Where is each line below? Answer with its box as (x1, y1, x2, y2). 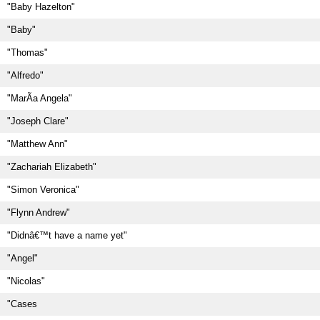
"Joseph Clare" (7, 116, 69, 126)
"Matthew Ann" (7, 139, 68, 149)
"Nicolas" (7, 276, 45, 286)
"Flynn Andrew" (7, 207, 70, 218)
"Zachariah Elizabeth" (7, 161, 96, 172)
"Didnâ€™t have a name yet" (7, 230, 127, 241)
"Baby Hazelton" (7, 1, 75, 12)
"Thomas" (7, 47, 48, 58)
